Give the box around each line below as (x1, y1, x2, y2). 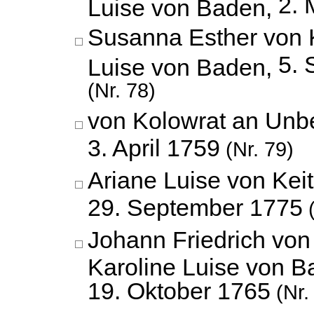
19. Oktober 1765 (88, 278, 271, 305)
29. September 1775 (88, 194, 303, 221)
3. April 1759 (88, 135, 220, 162)
